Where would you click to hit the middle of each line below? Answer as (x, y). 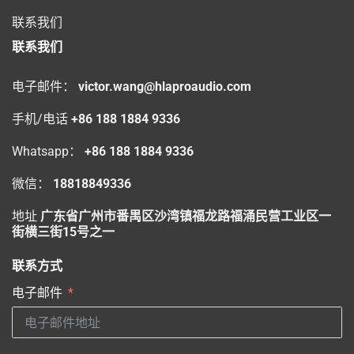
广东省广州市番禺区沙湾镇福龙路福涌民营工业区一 (186, 216)
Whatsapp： (48, 151)
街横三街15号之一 (63, 232)
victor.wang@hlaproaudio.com (165, 87)
